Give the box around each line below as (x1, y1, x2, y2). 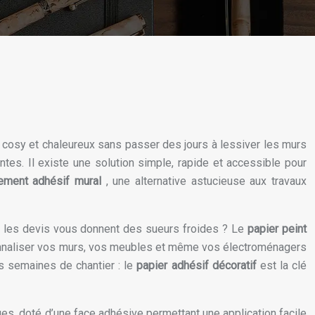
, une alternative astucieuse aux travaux (105, 174, 307, 188)
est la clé (259, 259, 307, 273)
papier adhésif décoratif (136, 259, 260, 273)
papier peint (247, 222, 307, 236)
